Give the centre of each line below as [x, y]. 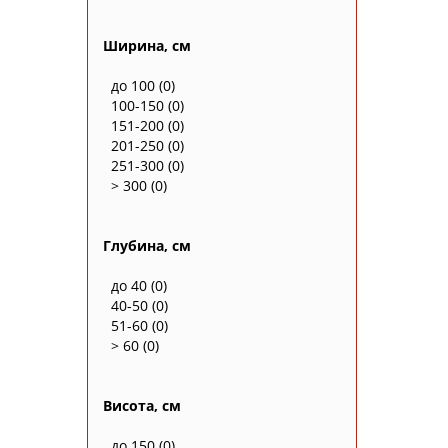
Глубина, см [147, 245]
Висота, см [142, 405]
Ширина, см [147, 45]
